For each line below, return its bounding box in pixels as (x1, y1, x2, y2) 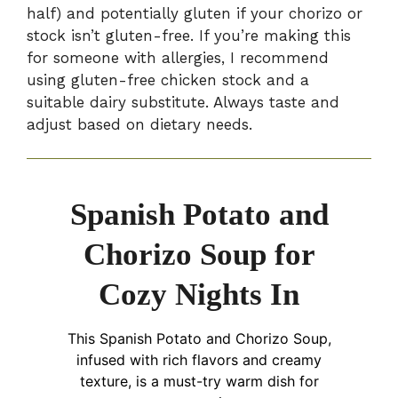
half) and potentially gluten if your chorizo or (27, 4, 362, 22)
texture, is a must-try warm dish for (79, 372, 319, 391)
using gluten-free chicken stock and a (27, 70, 309, 89)
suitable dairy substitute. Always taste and (27, 92, 339, 111)
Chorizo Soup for (83, 237, 315, 273)
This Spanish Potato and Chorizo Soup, (67, 330, 331, 348)
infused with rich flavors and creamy (76, 351, 322, 370)
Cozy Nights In (99, 277, 299, 313)
